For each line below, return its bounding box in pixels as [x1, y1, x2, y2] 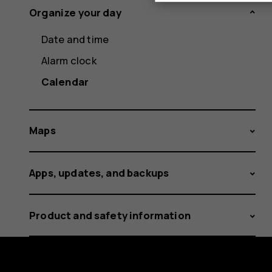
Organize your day [29, 5, 121, 19]
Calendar [41, 74, 89, 89]
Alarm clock [41, 53, 97, 67]
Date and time [41, 32, 109, 46]
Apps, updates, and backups [29, 166, 169, 180]
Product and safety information [29, 208, 191, 222]
